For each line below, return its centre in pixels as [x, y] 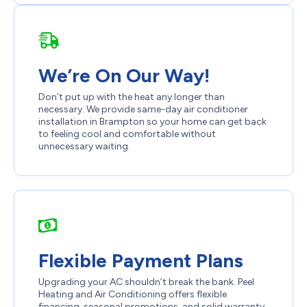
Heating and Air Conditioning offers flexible [133, 294]
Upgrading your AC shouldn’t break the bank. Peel [146, 282]
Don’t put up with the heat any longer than [132, 97]
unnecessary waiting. [84, 146]
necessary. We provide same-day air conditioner [143, 109]
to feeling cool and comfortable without [127, 134]
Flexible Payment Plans [141, 260]
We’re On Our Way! [124, 75]
